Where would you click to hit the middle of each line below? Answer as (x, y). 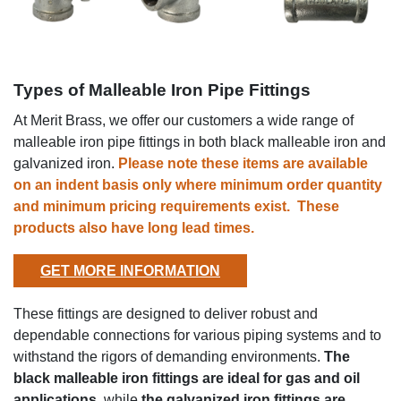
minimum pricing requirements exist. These (191, 206)
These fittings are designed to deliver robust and (166, 313)
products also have (81, 227)
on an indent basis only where (115, 184)
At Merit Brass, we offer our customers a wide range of (183, 120)
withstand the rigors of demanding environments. (169, 356)
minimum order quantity (299, 184)
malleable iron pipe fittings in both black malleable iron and (200, 141)
